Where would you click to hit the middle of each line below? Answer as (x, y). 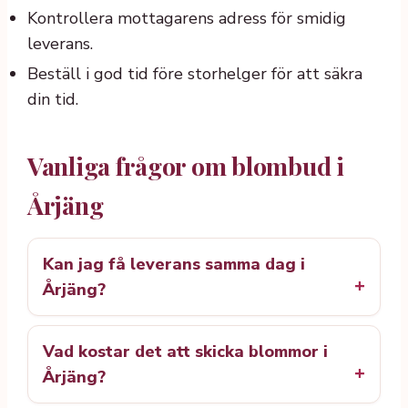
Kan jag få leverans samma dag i (174, 265)
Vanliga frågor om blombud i (186, 166)
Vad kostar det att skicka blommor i (185, 352)
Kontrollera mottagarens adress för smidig (187, 18)
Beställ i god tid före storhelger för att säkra (195, 74)
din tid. (53, 100)
